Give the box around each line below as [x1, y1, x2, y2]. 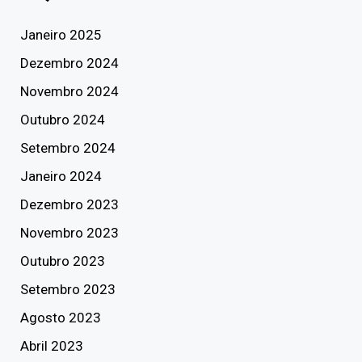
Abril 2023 [19, 338, 83, 354]
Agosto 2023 [19, 309, 101, 326]
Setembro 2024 [19, 140, 116, 156]
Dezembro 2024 [19, 55, 119, 71]
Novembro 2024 [19, 83, 119, 99]
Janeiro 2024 [19, 168, 102, 184]
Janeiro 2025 [19, 27, 102, 43]
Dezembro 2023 [19, 196, 119, 213]
